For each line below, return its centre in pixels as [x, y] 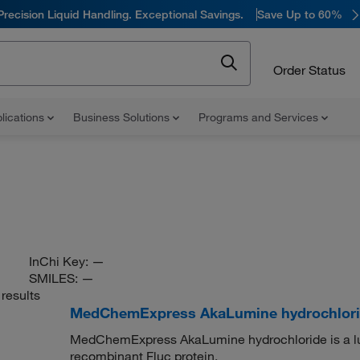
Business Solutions [123, 117]
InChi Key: [60, 261]
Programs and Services [260, 117]
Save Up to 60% [300, 14]
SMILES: [55, 278]
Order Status [309, 70]
